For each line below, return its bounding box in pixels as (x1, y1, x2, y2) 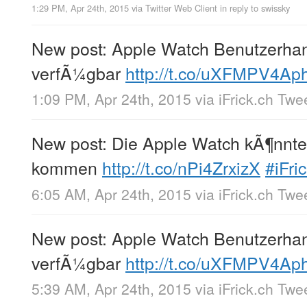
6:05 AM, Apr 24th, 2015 (32, 183, 191, 204)
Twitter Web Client (145, 1, 217, 15)
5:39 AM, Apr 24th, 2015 (32, 278, 191, 299)
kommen (32, 155, 102, 180)
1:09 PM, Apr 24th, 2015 (32, 88, 191, 110)
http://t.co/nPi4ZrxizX (102, 155, 260, 180)
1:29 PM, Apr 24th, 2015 (32, 1, 129, 15)
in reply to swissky (220, 1, 290, 15)
